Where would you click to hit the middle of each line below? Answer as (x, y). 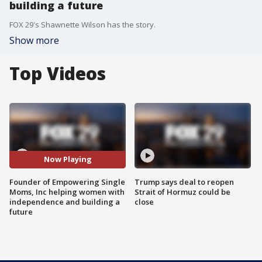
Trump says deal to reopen (184, 182)
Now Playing (68, 159)
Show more (34, 40)
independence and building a (65, 201)
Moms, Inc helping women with (67, 192)
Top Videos (58, 73)
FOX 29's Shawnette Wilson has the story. (82, 25)
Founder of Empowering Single (67, 182)
